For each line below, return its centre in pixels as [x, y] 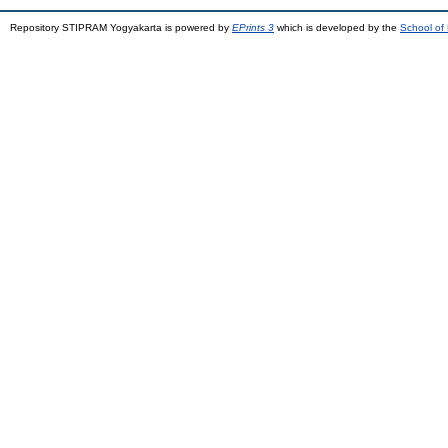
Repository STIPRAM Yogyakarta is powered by [121, 27]
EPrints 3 [253, 27]
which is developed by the [337, 27]
